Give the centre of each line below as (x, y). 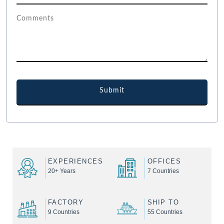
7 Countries (163, 171)
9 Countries (63, 212)
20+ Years (61, 171)
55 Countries (165, 212)
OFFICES (164, 161)
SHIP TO (163, 202)
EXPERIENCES (75, 161)
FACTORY (65, 202)
